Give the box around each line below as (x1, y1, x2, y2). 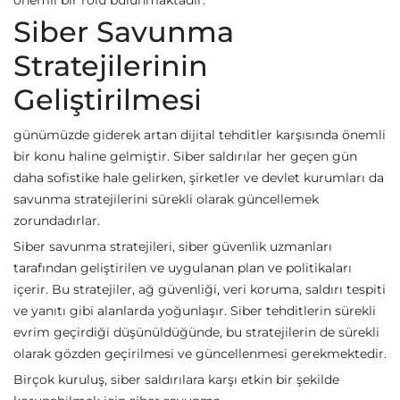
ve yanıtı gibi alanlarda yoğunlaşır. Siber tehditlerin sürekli (13, 303, 376, 320)
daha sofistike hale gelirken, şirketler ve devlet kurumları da (13, 170, 384, 187)
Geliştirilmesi (13, 82, 202, 118)
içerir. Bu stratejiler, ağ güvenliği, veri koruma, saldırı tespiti (13, 281, 386, 298)
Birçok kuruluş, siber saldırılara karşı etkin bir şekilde (13, 371, 339, 388)
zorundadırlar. (13, 212, 100, 229)
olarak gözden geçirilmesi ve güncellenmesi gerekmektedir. (13, 346, 387, 362)
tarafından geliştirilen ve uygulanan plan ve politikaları (13, 260, 352, 277)
